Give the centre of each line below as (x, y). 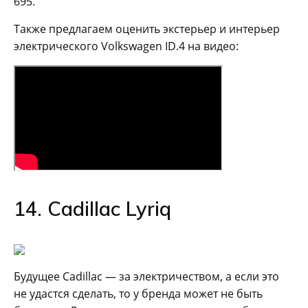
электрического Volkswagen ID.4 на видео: (126, 46)
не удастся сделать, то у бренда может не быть (138, 293)
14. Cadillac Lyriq (92, 208)
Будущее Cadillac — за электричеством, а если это (146, 276)
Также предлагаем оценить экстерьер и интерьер (147, 29)
